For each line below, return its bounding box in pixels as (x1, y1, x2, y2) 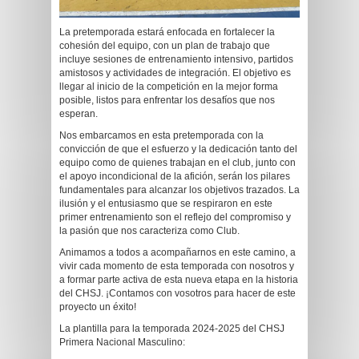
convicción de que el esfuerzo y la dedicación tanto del (59, 143, 297, 155)
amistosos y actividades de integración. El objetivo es (59, 67, 291, 79)
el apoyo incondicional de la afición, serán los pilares (59, 171, 290, 182)
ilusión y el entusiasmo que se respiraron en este (59, 198, 272, 209)
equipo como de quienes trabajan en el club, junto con (59, 157, 296, 168)
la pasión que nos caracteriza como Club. (59, 225, 240, 236)
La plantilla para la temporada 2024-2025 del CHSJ (59, 323, 284, 334)
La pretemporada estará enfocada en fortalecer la (59, 26, 275, 38)
